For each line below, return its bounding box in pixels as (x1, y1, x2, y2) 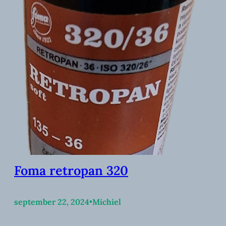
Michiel (92, 197, 121, 207)
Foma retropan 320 (14, 162, 128, 179)
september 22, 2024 (14, 197, 89, 207)
